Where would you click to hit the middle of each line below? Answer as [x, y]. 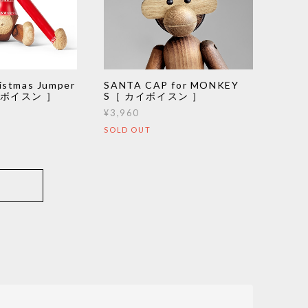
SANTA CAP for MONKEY [172, 85]
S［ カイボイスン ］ [154, 96]
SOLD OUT [128, 130]
